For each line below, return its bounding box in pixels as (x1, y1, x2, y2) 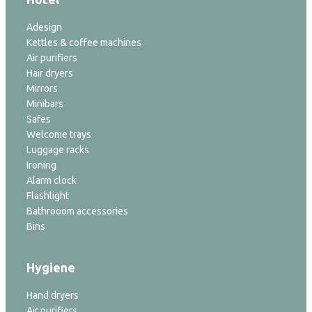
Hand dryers (26, 289, 79, 301)
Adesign (26, 21, 62, 33)
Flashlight (26, 189, 69, 201)
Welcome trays (26, 128, 91, 140)
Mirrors (26, 82, 58, 94)
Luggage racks (26, 143, 89, 155)
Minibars (26, 97, 63, 109)
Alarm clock (26, 174, 77, 186)
